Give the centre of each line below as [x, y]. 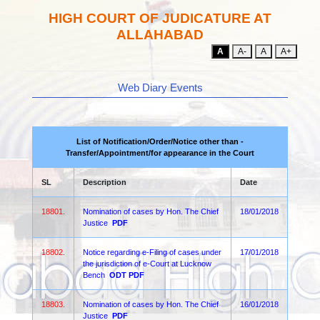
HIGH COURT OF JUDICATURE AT [160, 18]
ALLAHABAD [160, 35]
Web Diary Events [160, 87]
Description [105, 182]
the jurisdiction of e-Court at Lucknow [147, 264]
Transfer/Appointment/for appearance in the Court [160, 153]
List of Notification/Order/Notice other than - [160, 141]
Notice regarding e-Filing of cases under [152, 252]
